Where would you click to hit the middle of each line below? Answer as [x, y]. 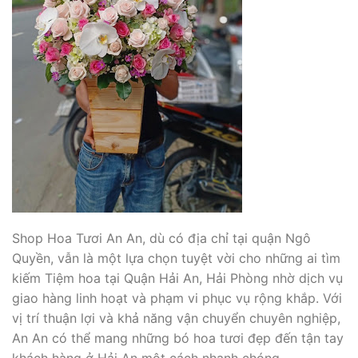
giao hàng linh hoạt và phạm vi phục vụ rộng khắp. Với [177, 298]
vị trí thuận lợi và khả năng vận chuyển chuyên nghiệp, [176, 318]
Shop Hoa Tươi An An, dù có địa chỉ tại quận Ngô [161, 239]
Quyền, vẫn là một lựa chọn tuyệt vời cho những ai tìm [176, 259]
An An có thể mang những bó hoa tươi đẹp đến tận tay [178, 338]
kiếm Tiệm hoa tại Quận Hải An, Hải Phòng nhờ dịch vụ [177, 278]
